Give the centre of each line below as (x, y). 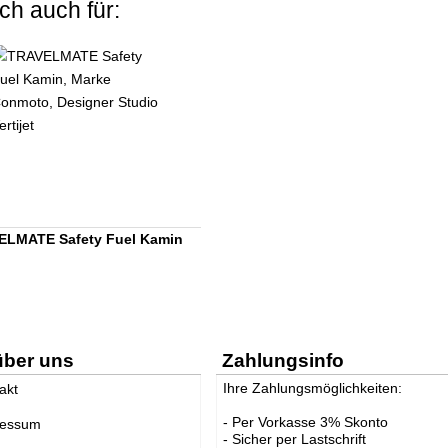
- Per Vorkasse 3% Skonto (306, 421)
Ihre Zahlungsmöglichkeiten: (313, 387)
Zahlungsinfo (283, 360)
